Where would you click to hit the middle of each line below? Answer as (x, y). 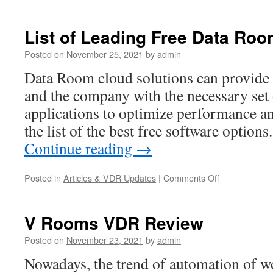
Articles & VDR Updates (110, 177)
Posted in (43, 177)
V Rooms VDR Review (114, 222)
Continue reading (80, 148)
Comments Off (191, 177)
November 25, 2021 (105, 54)
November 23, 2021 (105, 239)
